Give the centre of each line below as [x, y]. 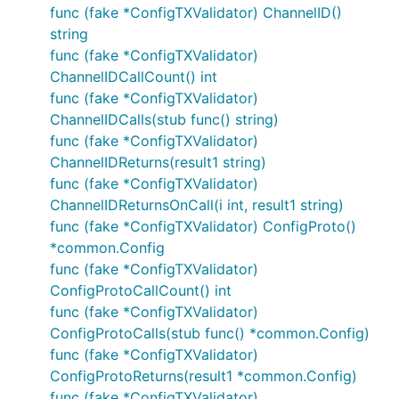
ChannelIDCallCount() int [134, 77]
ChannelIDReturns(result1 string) [158, 162]
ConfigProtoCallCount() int [141, 290]
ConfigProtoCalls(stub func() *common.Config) [210, 333]
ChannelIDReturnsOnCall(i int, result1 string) [197, 205]
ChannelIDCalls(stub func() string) [164, 119]
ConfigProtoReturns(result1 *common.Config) [204, 376]
